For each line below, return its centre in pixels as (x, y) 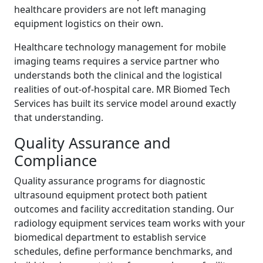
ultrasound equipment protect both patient (111, 195)
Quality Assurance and (92, 143)
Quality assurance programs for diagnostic (110, 181)
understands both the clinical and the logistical (118, 75)
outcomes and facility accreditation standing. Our (124, 209)
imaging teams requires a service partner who (117, 61)
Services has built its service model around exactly (125, 103)
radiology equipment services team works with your (130, 223)
